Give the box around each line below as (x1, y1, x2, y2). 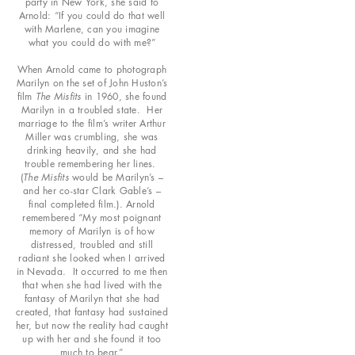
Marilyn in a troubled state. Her (21, 102, 162, 116)
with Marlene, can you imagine (24, 21, 159, 36)
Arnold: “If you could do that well (18, 8, 166, 22)
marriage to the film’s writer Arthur (17, 116, 166, 130)
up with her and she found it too (22, 331, 162, 345)
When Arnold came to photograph (17, 62, 167, 76)
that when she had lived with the (21, 277, 162, 292)
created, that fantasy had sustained (16, 304, 168, 319)
